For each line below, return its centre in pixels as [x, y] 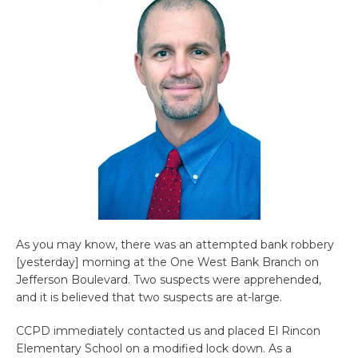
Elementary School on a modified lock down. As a [154, 348]
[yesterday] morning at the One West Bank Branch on [167, 262]
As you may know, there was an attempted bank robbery [175, 245]
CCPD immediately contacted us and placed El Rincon [168, 331]
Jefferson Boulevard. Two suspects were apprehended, [169, 280]
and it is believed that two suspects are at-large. [149, 297]
